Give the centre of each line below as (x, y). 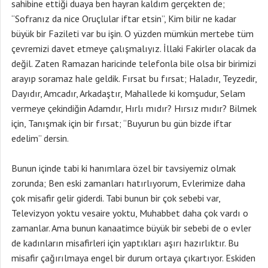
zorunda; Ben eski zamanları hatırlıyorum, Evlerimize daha (128, 183)
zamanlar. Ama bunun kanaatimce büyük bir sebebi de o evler (131, 228)
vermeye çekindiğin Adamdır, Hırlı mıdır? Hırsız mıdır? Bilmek (134, 108)
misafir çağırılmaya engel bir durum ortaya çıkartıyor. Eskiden (133, 258)
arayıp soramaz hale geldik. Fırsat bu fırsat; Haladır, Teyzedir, (134, 78)
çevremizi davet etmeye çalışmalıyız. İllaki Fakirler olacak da (134, 48)
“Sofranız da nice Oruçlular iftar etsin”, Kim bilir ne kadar (124, 19)
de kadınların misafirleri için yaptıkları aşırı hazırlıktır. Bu (125, 243)
